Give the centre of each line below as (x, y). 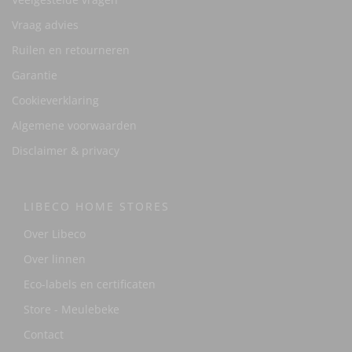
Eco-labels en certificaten (90, 284)
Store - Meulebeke (71, 310)
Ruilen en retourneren (71, 50)
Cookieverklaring (55, 101)
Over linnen (55, 259)
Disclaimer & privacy (66, 151)
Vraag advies (45, 25)
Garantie (35, 75)
